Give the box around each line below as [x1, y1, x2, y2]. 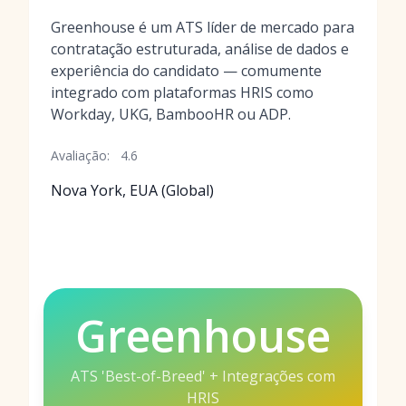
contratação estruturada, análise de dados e [51, 39, 349, 59]
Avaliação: [51, 147, 110, 164]
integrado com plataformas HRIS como [51, 82, 314, 102]
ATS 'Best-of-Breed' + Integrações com [71, 366, 335, 386]
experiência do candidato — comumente [51, 61, 322, 81]
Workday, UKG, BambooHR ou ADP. [51, 104, 291, 124]
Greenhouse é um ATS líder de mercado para [51, 17, 354, 37]
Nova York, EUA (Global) [51, 180, 214, 200]
